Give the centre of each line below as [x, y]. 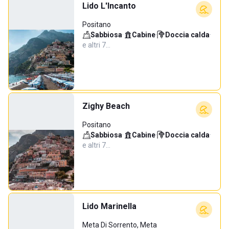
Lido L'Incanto [109, 6]
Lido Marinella [109, 206]
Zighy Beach [106, 106]
